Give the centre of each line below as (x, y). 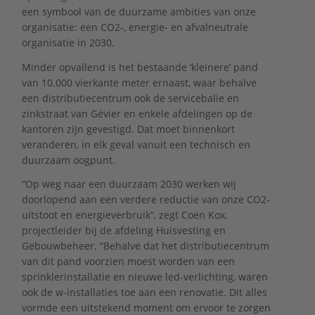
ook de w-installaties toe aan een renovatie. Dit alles (144, 292)
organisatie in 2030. (68, 43)
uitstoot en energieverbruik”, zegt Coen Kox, (124, 215)
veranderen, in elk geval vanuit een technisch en (136, 144)
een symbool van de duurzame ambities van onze (139, 12)
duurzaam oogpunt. (68, 160)
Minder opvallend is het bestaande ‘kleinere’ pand (140, 67)
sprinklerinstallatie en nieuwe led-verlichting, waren (144, 277)
